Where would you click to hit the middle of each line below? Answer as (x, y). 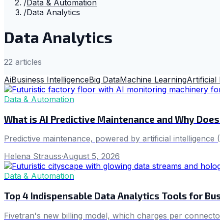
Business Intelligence (50, 79)
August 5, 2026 (91, 156)
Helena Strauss (33, 156)
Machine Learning (153, 79)
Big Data (104, 79)
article (25, 62)
